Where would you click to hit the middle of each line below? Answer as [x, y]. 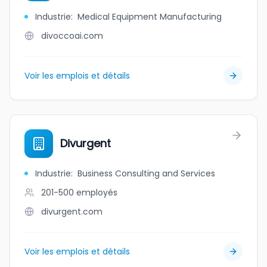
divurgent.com [72, 212]
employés [97, 193]
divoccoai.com [72, 36]
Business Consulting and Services [146, 173]
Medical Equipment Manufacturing [150, 17]
